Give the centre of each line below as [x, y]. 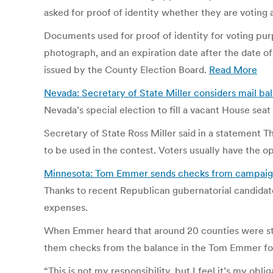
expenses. [66, 207]
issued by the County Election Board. [126, 69]
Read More [233, 69]
